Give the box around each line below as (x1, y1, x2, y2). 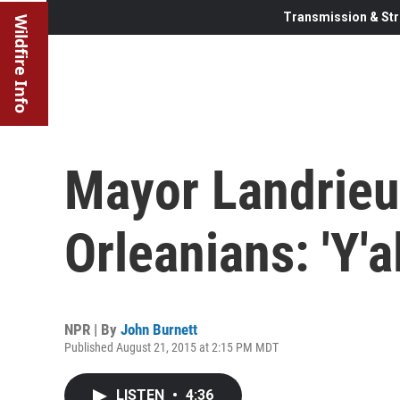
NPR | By (64, 320, 121, 338)
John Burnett (121, 320, 197, 338)
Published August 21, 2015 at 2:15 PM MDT (64, 339, 279, 354)
